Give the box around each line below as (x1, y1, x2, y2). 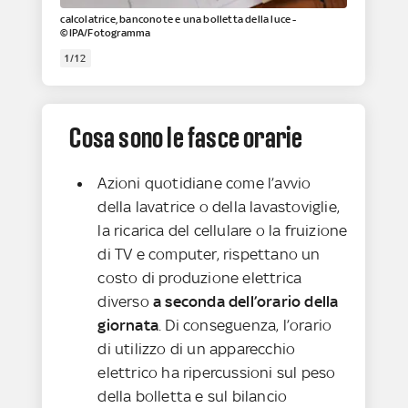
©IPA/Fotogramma (60, 26, 151, 40)
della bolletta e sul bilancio (97, 387, 288, 406)
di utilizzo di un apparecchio (97, 340, 296, 359)
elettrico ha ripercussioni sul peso (97, 363, 336, 382)
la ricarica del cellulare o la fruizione (97, 221, 348, 240)
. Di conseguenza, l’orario (158, 316, 332, 335)
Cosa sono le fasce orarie (69, 121, 303, 155)
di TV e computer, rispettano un (97, 245, 321, 264)
